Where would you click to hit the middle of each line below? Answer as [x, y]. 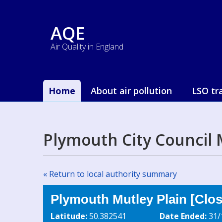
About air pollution [131, 91]
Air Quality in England [87, 47]
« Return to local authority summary [110, 174]
